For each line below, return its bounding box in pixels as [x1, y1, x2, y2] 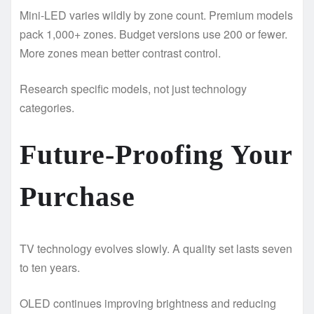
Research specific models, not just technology [20, 80, 247, 97]
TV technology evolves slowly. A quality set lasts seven [20, 240, 292, 257]
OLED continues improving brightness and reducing [20, 294, 276, 311]
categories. [20, 99, 74, 116]
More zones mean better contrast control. [20, 44, 221, 61]
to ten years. [20, 259, 80, 275]
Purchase [20, 180, 135, 212]
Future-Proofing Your [20, 138, 292, 170]
